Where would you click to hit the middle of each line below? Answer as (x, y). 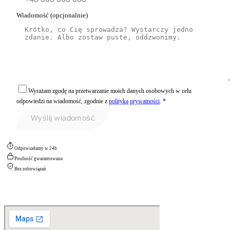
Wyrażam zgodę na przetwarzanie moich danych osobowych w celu (110, 91)
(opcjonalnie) (69, 15)
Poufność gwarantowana (39, 159)
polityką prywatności (134, 101)
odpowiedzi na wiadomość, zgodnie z (62, 101)
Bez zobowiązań (30, 169)
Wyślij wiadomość (63, 118)
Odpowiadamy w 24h (36, 149)
